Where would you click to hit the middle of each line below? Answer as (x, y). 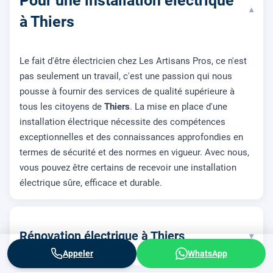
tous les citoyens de (62, 107)
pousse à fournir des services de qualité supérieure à (127, 92)
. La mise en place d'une (179, 107)
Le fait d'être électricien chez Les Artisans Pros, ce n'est (133, 61)
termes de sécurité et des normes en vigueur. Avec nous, (134, 153)
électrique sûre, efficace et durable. (91, 183)
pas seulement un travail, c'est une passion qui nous (126, 76)
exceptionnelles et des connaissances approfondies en (131, 137)
